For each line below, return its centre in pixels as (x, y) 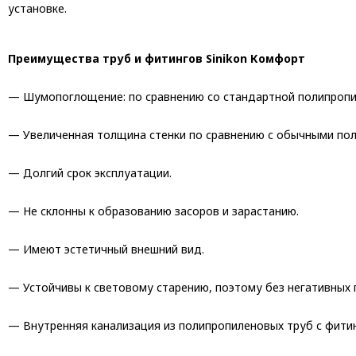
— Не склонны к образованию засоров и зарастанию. (153, 211)
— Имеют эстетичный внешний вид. (106, 249)
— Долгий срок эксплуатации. (90, 173)
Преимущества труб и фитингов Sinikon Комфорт (157, 58)
